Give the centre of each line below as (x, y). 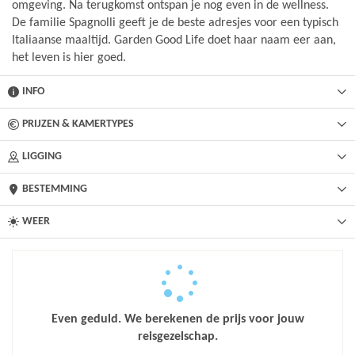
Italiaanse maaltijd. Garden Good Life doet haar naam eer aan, (174, 40)
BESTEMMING (55, 189)
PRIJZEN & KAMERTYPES (78, 124)
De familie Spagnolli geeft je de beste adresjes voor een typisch (175, 23)
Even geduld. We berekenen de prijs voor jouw (177, 319)
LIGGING (42, 157)
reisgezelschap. (177, 337)
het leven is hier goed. (69, 58)
